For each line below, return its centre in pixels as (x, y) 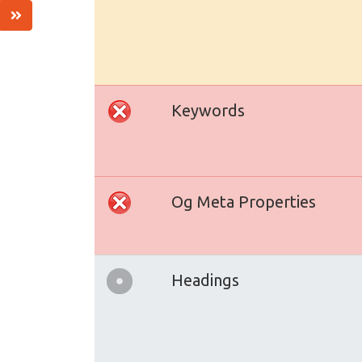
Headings (205, 280)
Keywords (208, 110)
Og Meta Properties (244, 202)
